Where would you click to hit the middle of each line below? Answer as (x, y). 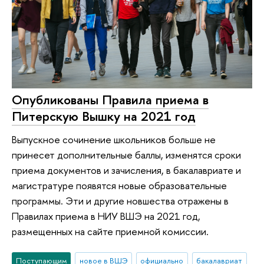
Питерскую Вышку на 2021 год (104, 116)
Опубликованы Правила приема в (110, 99)
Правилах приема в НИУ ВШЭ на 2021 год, (106, 216)
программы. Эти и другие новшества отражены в (120, 201)
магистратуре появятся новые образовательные (119, 186)
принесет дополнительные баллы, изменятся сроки (126, 155)
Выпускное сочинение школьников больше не (114, 140)
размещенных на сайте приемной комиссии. (110, 232)
